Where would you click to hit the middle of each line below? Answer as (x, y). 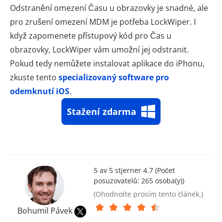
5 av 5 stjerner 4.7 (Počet (135, 170)
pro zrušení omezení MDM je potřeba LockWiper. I (103, 22)
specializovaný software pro (114, 78)
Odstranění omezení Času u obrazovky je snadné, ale (109, 8)
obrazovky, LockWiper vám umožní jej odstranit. (99, 50)
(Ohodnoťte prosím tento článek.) (149, 194)
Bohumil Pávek (45, 210)
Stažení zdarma (102, 112)
